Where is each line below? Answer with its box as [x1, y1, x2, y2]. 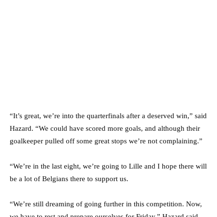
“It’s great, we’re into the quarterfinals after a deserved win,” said [10, 111, 207, 120]
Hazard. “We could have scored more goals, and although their [10, 124, 200, 132]
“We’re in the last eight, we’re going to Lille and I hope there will [10, 162, 207, 170]
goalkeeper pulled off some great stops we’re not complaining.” [10, 137, 202, 145]
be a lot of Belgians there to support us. [10, 174, 128, 183]
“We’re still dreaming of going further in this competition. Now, [10, 200, 202, 208]
